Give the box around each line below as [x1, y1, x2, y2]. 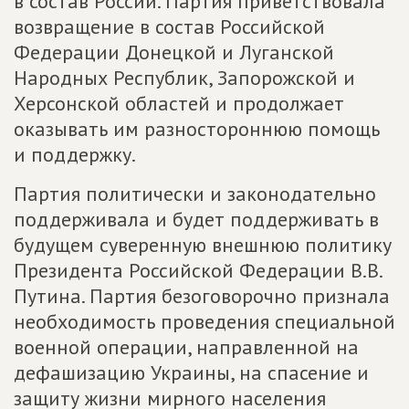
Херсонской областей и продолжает [14, 90, 344, 116]
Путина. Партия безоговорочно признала [14, 283, 390, 309]
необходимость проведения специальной [14, 309, 395, 334]
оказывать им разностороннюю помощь [14, 116, 380, 142]
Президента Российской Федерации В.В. [14, 257, 382, 283]
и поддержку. [14, 142, 136, 167]
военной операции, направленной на [14, 334, 359, 360]
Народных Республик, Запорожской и [14, 65, 355, 90]
